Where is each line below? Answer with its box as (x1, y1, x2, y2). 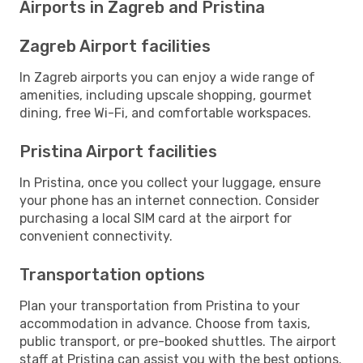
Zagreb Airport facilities (19, 36, 211, 56)
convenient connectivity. (19, 228, 173, 244)
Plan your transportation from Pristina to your (19, 297, 300, 314)
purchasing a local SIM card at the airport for (19, 210, 292, 226)
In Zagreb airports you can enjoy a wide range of (19, 69, 315, 85)
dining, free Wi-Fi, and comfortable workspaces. (19, 105, 311, 121)
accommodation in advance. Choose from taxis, (19, 315, 310, 331)
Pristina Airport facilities (19, 141, 217, 161)
